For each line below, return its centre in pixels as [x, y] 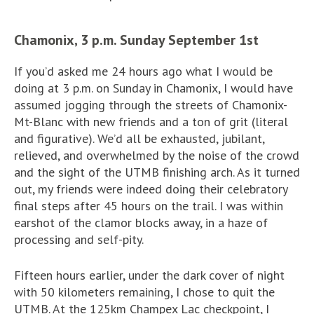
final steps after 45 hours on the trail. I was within [149, 205]
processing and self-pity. [79, 239]
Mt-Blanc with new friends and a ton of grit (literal [151, 121]
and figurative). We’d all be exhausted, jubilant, [139, 138]
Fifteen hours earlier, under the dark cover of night [149, 275]
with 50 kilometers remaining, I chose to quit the [144, 292]
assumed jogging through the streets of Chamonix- [151, 104]
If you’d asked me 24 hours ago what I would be [143, 71]
